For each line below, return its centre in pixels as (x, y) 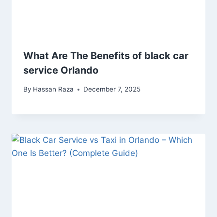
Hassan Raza (54, 89)
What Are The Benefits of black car (106, 56)
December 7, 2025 (112, 89)
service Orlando (61, 70)
